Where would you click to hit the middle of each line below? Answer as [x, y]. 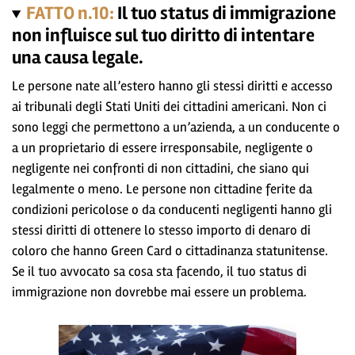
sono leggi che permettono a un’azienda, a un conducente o [176, 127]
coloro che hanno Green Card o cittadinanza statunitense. [170, 250]
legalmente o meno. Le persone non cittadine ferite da [162, 189]
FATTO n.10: [72, 13]
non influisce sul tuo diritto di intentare [163, 35]
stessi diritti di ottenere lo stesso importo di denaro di [161, 230]
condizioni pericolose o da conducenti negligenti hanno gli [172, 209]
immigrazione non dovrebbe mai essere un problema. [159, 292]
